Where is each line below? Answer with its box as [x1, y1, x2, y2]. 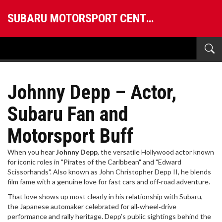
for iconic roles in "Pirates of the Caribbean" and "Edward [7, 158, 181, 166]
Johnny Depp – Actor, [7, 81, 176, 104]
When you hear [7, 148, 56, 156]
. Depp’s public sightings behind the [102, 212, 211, 221]
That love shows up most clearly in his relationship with [7, 192, 179, 201]
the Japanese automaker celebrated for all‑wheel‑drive [7, 202, 176, 211]
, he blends [178, 167, 211, 176]
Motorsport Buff [7, 124, 133, 148]
